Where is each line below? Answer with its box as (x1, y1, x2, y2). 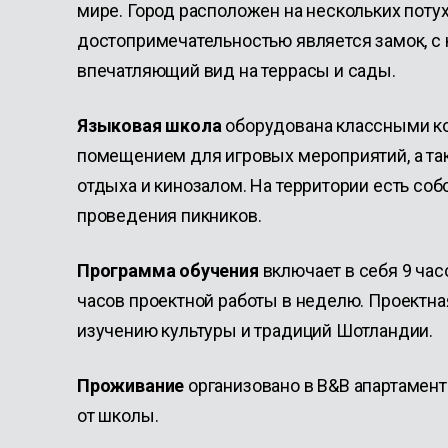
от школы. (77, 405, 159, 426)
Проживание (77, 375, 189, 396)
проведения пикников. (77, 205, 262, 226)
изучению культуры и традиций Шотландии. (77, 320, 437, 341)
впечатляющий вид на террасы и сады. (77, 60, 396, 81)
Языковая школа (77, 115, 226, 136)
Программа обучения (77, 260, 259, 281)
